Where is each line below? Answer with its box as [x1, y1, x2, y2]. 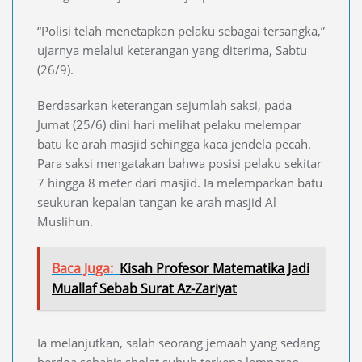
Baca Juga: [52, 259, 113, 277]
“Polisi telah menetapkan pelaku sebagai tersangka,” [37, 22, 325, 39]
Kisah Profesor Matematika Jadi [120, 259, 309, 277]
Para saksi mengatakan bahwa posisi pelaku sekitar [37, 154, 322, 171]
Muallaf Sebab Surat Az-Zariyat [52, 279, 237, 297]
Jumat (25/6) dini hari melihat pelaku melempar [37, 116, 301, 133]
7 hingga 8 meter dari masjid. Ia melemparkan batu [37, 174, 322, 191]
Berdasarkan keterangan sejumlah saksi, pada [37, 96, 292, 113]
